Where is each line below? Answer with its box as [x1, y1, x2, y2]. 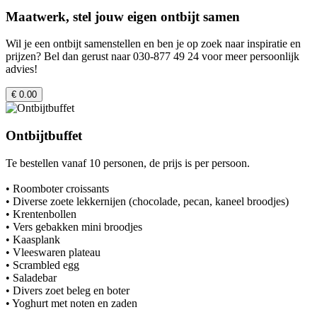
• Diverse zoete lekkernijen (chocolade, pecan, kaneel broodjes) [6, 195, 289, 207]
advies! [6, 63, 38, 76]
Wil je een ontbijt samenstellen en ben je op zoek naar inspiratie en [6, 38, 301, 50]
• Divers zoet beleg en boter [6, 284, 129, 296]
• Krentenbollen [6, 207, 76, 220]
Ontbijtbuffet [6, 127, 82, 143]
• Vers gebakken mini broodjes [6, 220, 142, 233]
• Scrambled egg [6, 258, 79, 271]
